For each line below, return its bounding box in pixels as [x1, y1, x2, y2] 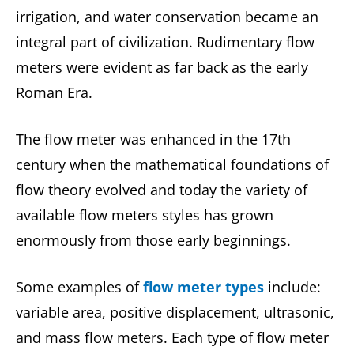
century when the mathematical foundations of [16, 155, 329, 175]
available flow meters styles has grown [16, 205, 273, 225]
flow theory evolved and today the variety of [16, 180, 307, 200]
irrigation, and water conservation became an [16, 7, 318, 27]
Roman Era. [16, 83, 92, 103]
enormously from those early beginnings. [16, 231, 291, 250]
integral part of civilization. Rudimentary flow [16, 32, 314, 52]
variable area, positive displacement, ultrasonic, [16, 303, 334, 322]
